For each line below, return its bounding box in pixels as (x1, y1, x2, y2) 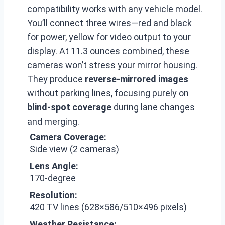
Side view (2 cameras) (30, 143, 119, 154)
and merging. (27, 116, 79, 127)
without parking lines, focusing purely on (27, 87, 189, 98)
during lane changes (111, 101, 195, 113)
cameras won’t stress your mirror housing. (27, 59, 197, 70)
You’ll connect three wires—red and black (27, 17, 192, 28)
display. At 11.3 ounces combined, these (27, 45, 189, 56)
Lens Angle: (30, 160, 78, 171)
